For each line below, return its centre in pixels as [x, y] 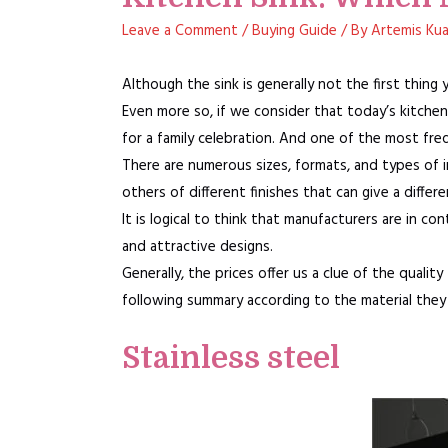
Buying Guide [294, 31]
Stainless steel [231, 358]
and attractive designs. [197, 247]
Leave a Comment [180, 31]
